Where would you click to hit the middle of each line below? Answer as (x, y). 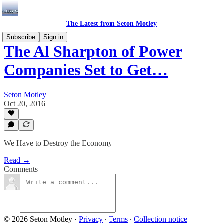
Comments (21, 169)
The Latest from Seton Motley (111, 24)
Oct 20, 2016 (25, 103)
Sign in (53, 37)
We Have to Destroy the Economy (58, 143)
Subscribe (21, 37)
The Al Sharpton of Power (93, 52)
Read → (17, 160)
